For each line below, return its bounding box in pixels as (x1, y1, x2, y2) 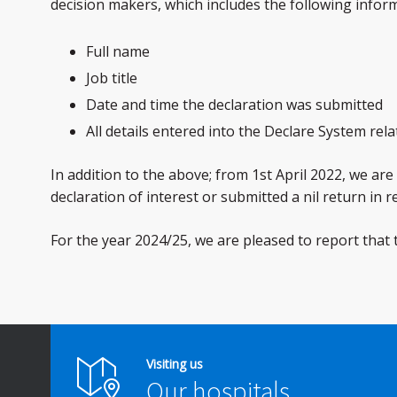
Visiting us (146, 354, 203, 372)
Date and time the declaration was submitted (86, 94, 383, 114)
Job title (86, 68, 137, 89)
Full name (86, 42, 150, 62)
